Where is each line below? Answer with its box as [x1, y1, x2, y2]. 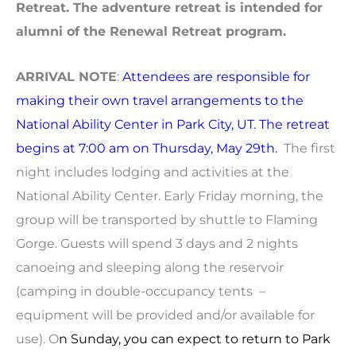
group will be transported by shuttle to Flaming [16, 211, 318, 227]
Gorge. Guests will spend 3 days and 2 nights [16, 234, 298, 251]
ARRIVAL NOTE [16, 68, 117, 84]
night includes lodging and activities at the [16, 163, 289, 180]
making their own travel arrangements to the [16, 91, 304, 108]
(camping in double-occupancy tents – [16, 282, 265, 299]
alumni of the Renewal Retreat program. [16, 23, 286, 40]
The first [277, 139, 335, 156]
